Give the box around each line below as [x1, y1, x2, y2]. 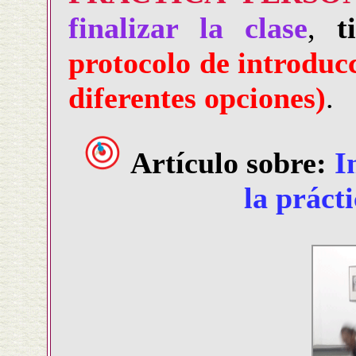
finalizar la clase [68, 11, 308, 45]
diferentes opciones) [68, 81, 326, 115]
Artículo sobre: [130, 146, 327, 180]
